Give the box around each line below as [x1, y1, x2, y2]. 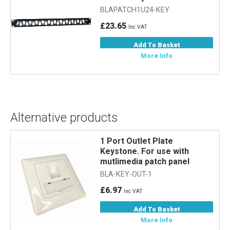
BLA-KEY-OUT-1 [100, 169, 152, 179]
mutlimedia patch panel [100, 156, 190, 166]
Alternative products [10, 110, 118, 125]
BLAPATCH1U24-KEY [100, 5, 170, 14]
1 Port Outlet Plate [100, 136, 174, 146]
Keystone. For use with [100, 146, 189, 156]
